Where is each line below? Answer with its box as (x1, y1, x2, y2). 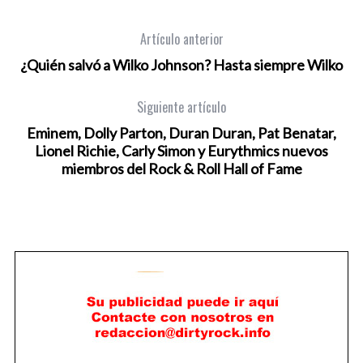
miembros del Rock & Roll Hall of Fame (61, 160, 302, 178)
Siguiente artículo (137, 97, 226, 117)
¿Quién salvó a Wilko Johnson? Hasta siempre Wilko (20, 56, 343, 75)
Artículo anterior (139, 29, 224, 49)
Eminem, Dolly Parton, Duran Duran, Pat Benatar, (27, 124, 336, 143)
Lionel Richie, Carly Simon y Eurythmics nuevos (35, 142, 328, 160)
